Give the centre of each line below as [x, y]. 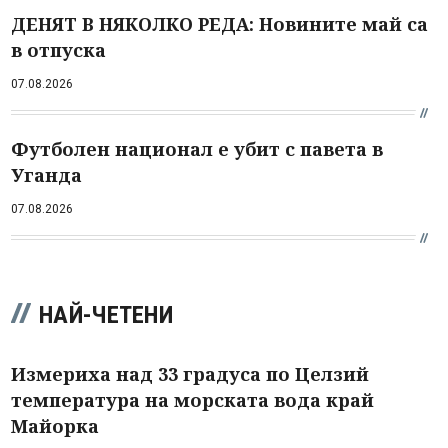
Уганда [46, 174]
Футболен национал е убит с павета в [197, 148]
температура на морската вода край [192, 399]
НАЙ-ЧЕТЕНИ [106, 314]
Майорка [55, 425]
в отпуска [58, 49]
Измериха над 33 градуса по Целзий [190, 373]
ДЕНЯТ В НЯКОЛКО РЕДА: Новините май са [219, 23]
